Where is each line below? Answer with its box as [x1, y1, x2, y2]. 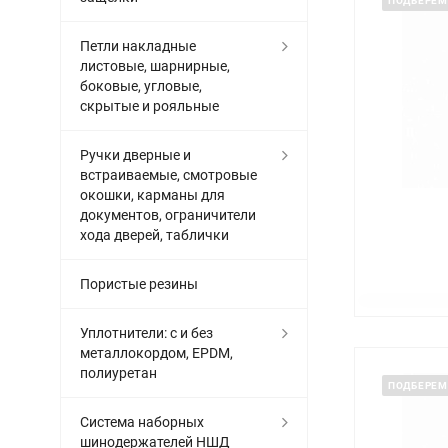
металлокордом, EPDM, [80, 345, 233, 361]
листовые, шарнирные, [80, 58, 230, 74]
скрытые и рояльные [80, 98, 219, 114]
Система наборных [80, 414, 204, 430]
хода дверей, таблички [80, 227, 229, 243]
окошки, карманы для [80, 187, 225, 203]
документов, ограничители [80, 207, 256, 223]
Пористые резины [80, 276, 198, 292]
